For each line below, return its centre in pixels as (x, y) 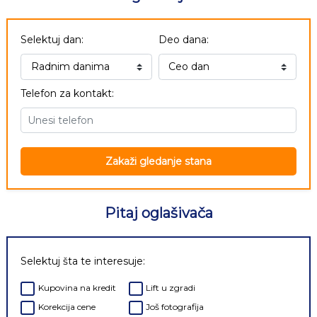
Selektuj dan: (52, 40)
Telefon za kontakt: (67, 93)
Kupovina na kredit (77, 287)
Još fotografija (175, 306)
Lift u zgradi (171, 287)
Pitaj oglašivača (158, 213)
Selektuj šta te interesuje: (83, 261)
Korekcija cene (67, 306)
